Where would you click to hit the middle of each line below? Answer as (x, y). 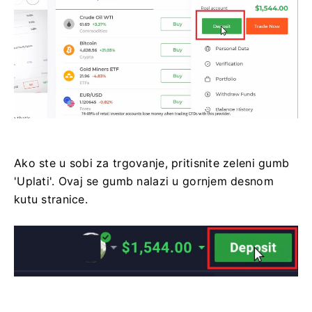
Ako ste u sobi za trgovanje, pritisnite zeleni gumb (152, 163)
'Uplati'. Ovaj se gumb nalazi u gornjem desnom (144, 181)
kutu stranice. (51, 200)
